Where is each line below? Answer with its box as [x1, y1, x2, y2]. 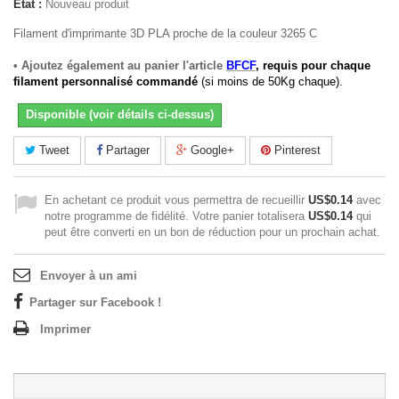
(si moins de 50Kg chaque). [198, 75, 343, 88]
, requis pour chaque [256, 59, 370, 72]
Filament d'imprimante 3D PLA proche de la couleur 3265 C [13, 27, 317, 40]
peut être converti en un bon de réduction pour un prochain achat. [45, 225, 380, 239]
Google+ [187, 143, 234, 157]
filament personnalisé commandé [13, 75, 198, 88]
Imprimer [40, 322, 91, 336]
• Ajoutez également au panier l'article [13, 59, 226, 72]
